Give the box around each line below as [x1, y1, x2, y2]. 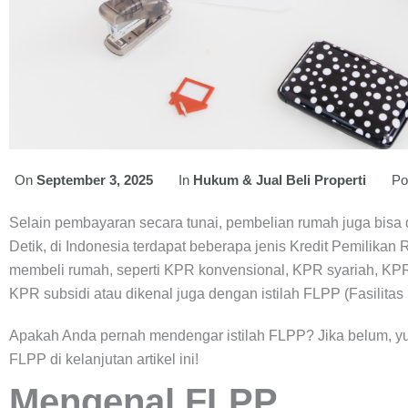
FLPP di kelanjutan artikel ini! [9, 352, 199, 368]
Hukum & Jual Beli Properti [193, 172, 366, 189]
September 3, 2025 [36, 172, 153, 189]
